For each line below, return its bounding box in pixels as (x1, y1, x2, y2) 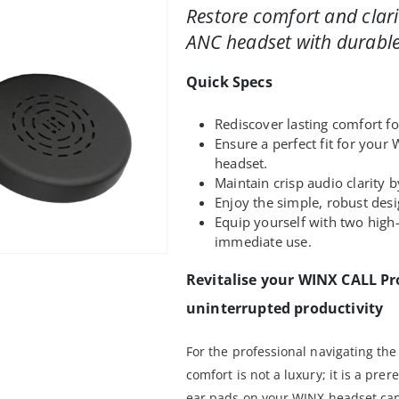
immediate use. (215, 232, 312, 250)
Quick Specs (186, 71, 273, 92)
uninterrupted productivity (186, 297, 384, 318)
